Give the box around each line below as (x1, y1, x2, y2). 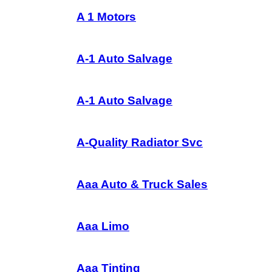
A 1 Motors (76, 10, 136, 23)
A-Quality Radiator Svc (76, 136, 203, 149)
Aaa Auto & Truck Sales (76, 178, 208, 191)
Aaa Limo (76, 220, 129, 233)
